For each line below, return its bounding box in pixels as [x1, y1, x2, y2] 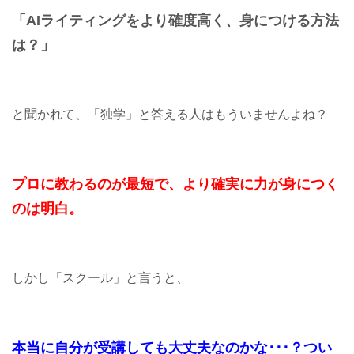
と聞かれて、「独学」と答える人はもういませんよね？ [12, 107, 328, 121]
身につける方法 [239, 11, 339, 28]
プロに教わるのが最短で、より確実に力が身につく [12, 175, 339, 192]
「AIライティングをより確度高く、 [12, 11, 239, 28]
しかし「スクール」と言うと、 [12, 270, 189, 284]
